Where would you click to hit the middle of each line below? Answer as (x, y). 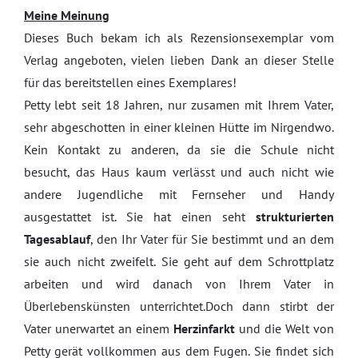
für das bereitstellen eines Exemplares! (130, 82)
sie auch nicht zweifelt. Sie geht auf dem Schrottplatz (179, 261)
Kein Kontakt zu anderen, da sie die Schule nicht (179, 149)
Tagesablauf (57, 239)
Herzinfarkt (204, 328)
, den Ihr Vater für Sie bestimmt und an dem (212, 239)
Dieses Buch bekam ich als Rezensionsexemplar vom (179, 38)
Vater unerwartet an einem (99, 328)
